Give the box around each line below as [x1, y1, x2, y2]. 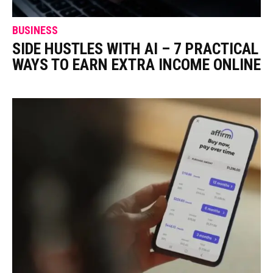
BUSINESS [12, 23, 58, 37]
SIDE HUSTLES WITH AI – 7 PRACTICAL [12, 39, 258, 58]
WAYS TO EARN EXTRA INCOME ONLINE [12, 55, 261, 74]
